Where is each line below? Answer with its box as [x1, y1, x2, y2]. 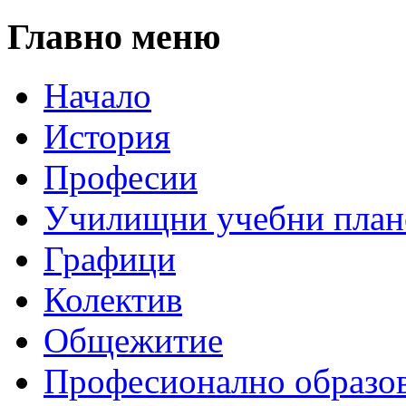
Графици [43, 238, 176, 278]
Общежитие [43, 320, 223, 360]
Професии [43, 157, 198, 197]
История [43, 116, 170, 156]
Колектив [43, 279, 182, 319]
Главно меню [7, 16, 221, 58]
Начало [43, 75, 151, 115]
